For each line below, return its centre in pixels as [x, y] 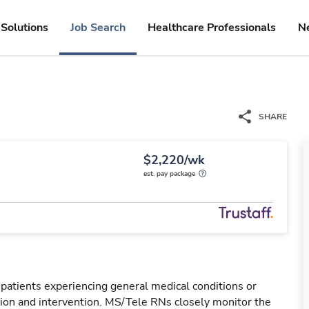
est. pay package [169, 174]
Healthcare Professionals [212, 28]
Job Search [98, 28]
